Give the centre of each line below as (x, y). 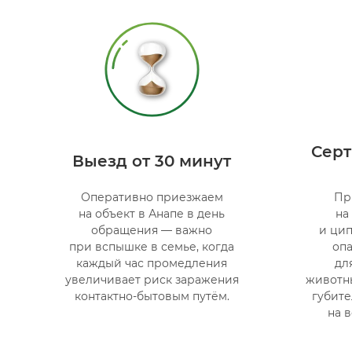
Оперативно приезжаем (152, 197)
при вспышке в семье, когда (152, 246)
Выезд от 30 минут (152, 161)
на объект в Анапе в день (152, 213)
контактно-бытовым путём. (152, 296)
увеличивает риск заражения (152, 279)
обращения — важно (152, 230)
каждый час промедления (152, 263)
